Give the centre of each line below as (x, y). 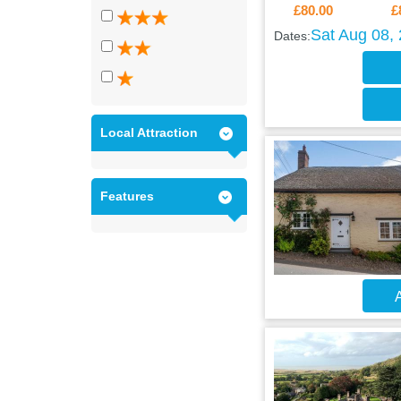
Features (127, 196)
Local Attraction (149, 133)
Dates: (292, 36)
